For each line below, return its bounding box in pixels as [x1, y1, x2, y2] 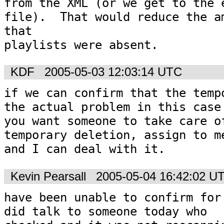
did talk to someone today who [4, 204, 207, 218]
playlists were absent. [4, 37, 158, 52]
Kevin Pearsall [10, 169, 86, 183]
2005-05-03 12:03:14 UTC [44, 65, 182, 79]
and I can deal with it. [4, 142, 165, 156]
